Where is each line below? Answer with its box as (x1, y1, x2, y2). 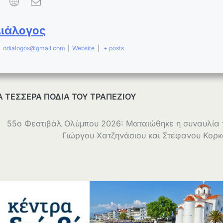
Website (72, 44, 95, 52)
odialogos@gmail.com (2, 44, 65, 52)
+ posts (104, 44, 124, 52)
